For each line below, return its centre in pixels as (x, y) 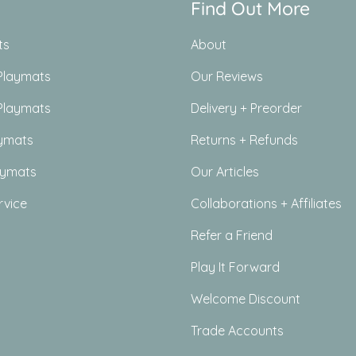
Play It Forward (235, 267)
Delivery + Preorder (246, 108)
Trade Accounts (237, 330)
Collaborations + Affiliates (266, 203)
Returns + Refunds (244, 139)
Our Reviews (227, 76)
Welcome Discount (246, 298)
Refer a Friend (232, 235)
